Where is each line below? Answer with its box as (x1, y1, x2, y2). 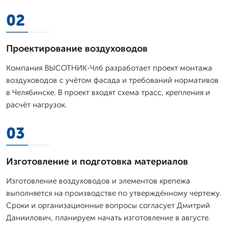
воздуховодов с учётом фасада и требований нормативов (6, 75, 219, 85)
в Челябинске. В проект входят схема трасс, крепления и (6, 87, 210, 97)
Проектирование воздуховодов (6, 42, 148, 54)
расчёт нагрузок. (6, 100, 66, 109)
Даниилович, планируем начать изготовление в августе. (6, 213, 210, 222)
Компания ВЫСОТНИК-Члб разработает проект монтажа (6, 63, 212, 73)
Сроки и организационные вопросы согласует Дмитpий (6, 200, 210, 210)
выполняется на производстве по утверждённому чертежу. (6, 188, 221, 198)
